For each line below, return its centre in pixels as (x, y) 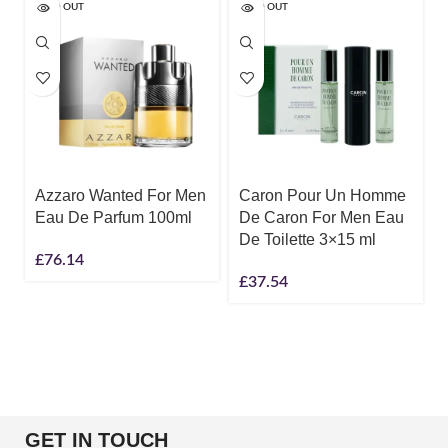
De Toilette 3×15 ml (307, 239)
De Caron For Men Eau (321, 217)
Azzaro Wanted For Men (121, 195)
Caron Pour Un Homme (322, 195)
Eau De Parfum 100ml (114, 217)
